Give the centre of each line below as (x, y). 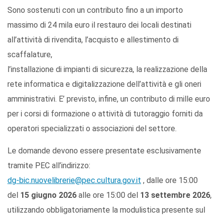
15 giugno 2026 (48, 195)
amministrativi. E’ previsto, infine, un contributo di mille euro (109, 99)
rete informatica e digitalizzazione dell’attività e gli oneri (104, 84)
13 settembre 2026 (175, 195)
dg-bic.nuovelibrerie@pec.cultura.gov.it (74, 180)
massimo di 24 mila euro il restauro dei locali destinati (99, 25)
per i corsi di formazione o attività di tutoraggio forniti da (105, 113)
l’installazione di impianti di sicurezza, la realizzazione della (107, 69)
